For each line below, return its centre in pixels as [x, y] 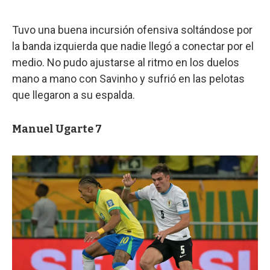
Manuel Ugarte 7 [57, 129]
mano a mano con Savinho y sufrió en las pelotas [128, 78]
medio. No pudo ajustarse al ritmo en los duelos [126, 62]
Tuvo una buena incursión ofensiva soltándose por [132, 30]
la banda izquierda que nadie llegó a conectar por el [133, 46]
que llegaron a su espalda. [74, 95]
